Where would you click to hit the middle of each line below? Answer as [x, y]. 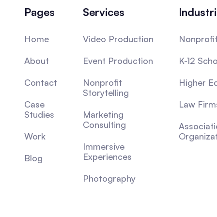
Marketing [103, 114]
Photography [109, 178]
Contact [41, 82]
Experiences [107, 156]
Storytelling [106, 92]
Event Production [118, 60]
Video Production [118, 39]
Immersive [103, 146]
